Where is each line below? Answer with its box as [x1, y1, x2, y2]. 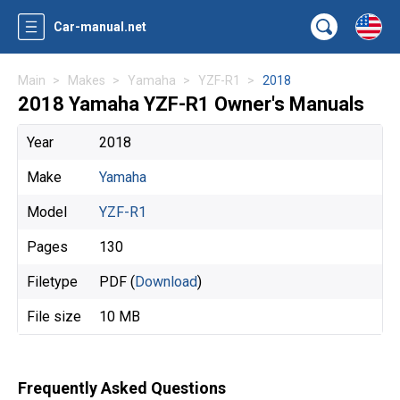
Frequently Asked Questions [18, 379, 226, 397]
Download [135, 273, 197, 290]
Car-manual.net [54, 20, 146, 34]
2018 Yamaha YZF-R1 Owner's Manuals [18, 93, 364, 115]
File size [27, 308, 81, 325]
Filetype [27, 273, 78, 290]
